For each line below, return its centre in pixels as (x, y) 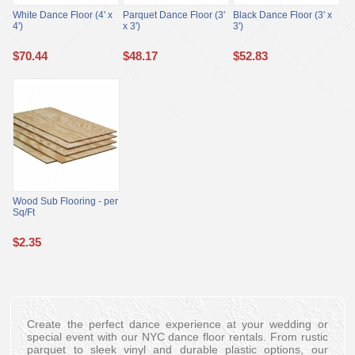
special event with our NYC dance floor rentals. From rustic (177, 337)
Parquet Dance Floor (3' (174, 15)
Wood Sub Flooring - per (66, 202)
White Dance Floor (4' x (63, 15)
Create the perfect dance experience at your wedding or (177, 324)
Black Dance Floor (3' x (283, 15)
